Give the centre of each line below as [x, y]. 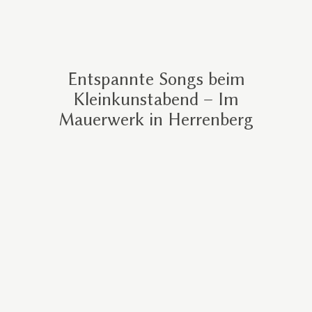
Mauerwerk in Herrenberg [156, 120]
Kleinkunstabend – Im [156, 100]
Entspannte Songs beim [156, 79]
